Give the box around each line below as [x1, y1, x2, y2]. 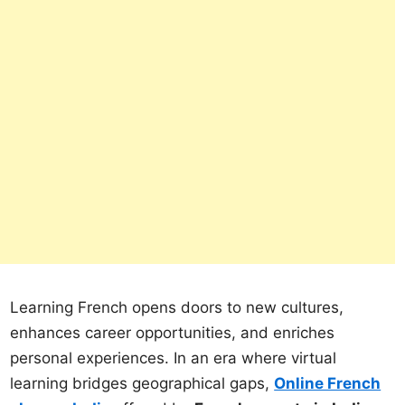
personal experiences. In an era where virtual [10, 348, 337, 367]
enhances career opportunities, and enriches [10, 323, 335, 342]
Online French [274, 373, 381, 392]
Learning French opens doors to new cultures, [10, 297, 344, 316]
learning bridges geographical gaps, [10, 373, 275, 392]
